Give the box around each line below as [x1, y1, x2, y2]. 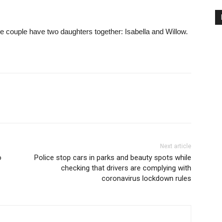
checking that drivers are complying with [60, 164, 191, 173]
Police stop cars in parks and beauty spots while [34, 153, 191, 163]
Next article [160, 143, 191, 150]
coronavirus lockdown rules [101, 174, 191, 183]
